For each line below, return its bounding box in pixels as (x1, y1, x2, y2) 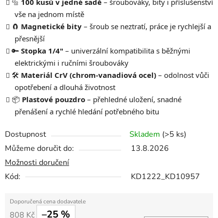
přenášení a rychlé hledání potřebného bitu (15, 107, 159, 117)
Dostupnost (5, 129, 46, 140)
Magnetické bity (21, 21, 82, 32)
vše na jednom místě (15, 9, 84, 19)
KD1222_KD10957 (131, 171, 200, 182)
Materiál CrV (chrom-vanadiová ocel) (21, 70, 156, 80)
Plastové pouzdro (22, 94, 85, 105)
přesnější (15, 34, 45, 44)
